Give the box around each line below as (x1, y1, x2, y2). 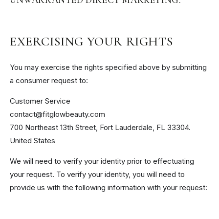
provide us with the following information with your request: (10, 182, 207, 192)
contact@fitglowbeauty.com (10, 109, 105, 119)
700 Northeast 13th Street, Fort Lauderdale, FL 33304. (10, 122, 191, 132)
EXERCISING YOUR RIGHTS (10, 34, 174, 50)
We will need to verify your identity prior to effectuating (10, 156, 194, 166)
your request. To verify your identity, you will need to (10, 169, 185, 179)
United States (10, 135, 55, 145)
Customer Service (10, 96, 70, 106)
